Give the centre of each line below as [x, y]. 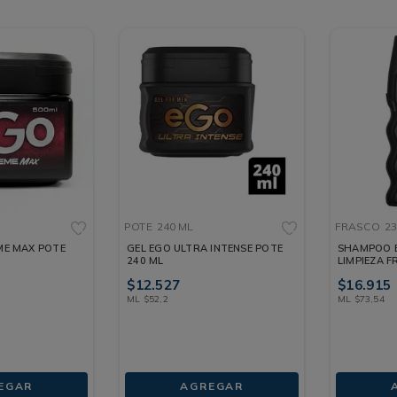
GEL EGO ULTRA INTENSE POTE [205, 249]
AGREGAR [212, 386]
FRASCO [358, 227]
